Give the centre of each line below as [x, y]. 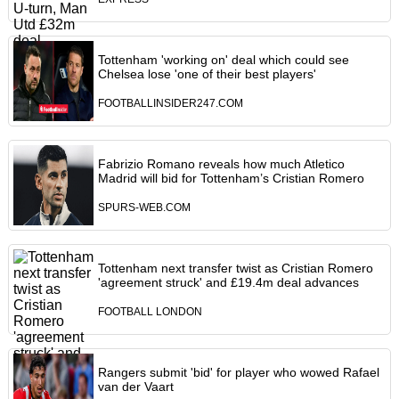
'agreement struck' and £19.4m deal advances [228, 283]
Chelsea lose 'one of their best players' [207, 74]
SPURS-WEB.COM [144, 208]
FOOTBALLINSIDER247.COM [170, 104]
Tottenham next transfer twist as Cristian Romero [235, 269]
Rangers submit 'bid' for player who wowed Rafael [238, 373]
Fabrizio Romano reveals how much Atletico [221, 164]
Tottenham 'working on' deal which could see [223, 60]
